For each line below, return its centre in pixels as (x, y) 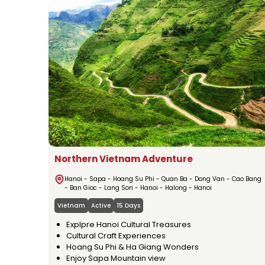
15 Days (128, 206)
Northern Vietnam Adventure (124, 159)
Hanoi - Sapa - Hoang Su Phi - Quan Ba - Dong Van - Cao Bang (163, 179)
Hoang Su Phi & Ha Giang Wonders (132, 247)
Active (101, 206)
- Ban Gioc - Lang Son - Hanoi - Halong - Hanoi (138, 188)
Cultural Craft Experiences (116, 236)
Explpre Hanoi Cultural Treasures (129, 225)
